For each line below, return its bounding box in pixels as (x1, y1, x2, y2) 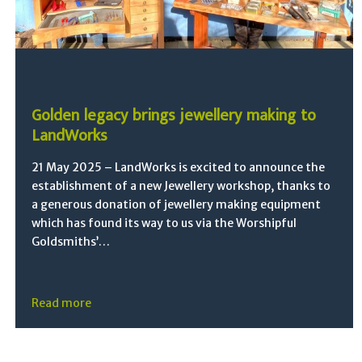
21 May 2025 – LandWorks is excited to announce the (32, 159, 326, 175)
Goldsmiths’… (32, 234, 111, 249)
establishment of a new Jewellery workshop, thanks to (32, 178, 331, 193)
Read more (32, 295, 92, 310)
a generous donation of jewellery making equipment (32, 196, 322, 212)
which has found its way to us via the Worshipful (32, 215, 297, 230)
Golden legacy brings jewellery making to (32, 101, 317, 129)
